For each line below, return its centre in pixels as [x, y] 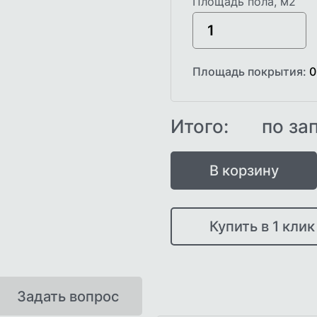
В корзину [244, 170]
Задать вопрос [68, 296]
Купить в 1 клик [262, 226]
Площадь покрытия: [251, 71]
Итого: [202, 126]
